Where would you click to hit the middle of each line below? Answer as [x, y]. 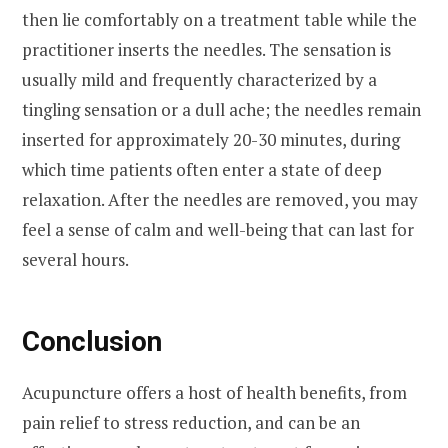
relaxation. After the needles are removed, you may [220, 199]
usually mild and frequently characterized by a [199, 79]
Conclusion [92, 342]
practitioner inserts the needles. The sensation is [206, 49]
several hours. [75, 259]
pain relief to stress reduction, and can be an [191, 422]
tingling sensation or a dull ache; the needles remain [221, 109]
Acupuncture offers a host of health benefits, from [214, 392]
